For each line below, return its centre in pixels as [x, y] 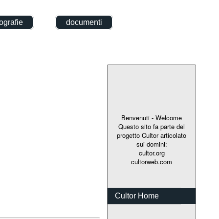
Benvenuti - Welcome [152, 118]
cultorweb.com [152, 162]
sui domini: [152, 144]
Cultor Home [137, 196]
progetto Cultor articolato [152, 135]
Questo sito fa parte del [152, 126]
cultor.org [152, 153]
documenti [84, 22]
